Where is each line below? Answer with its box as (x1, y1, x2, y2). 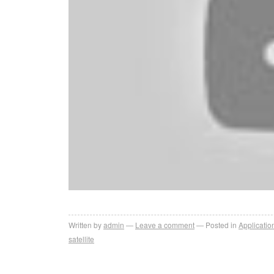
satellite (68, 233, 94, 244)
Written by (68, 219, 102, 230)
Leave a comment (135, 219, 194, 230)
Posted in (206, 219, 237, 230)
